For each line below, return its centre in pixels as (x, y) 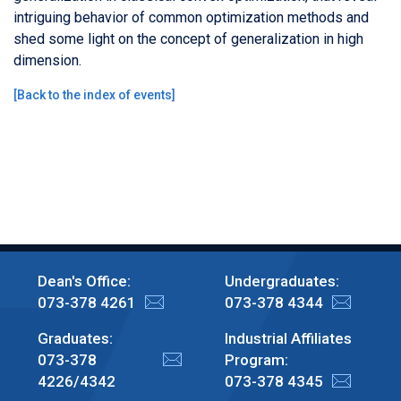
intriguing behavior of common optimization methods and (191, 17)
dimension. (47, 60)
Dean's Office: (84, 281)
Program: (256, 359)
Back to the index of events (94, 94)
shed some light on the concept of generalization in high (188, 38)
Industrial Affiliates (288, 338)
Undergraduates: (282, 281)
